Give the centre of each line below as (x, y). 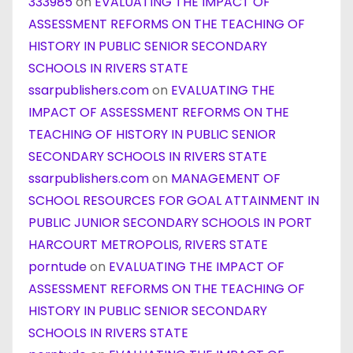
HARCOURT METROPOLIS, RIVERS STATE (148, 245)
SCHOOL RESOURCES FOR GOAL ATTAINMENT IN (174, 201)
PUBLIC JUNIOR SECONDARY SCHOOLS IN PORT (170, 223)
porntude (58, 267)
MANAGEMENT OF (226, 178)
